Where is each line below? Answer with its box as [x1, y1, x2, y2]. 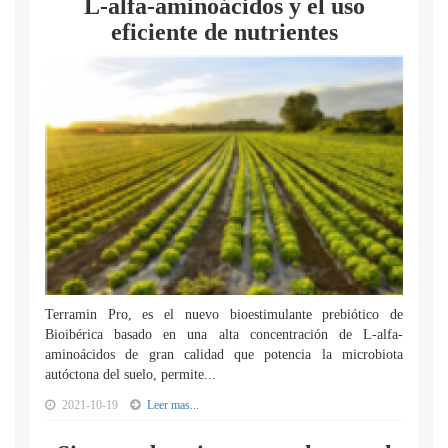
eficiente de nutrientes [110, 19, 338, 45]
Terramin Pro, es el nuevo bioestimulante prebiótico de [45, 307, 403, 322]
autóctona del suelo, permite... [45, 367, 216, 382]
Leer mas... [147, 398, 199, 412]
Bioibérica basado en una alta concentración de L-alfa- [45, 327, 403, 342]
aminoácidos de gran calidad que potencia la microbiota [45, 347, 403, 362]
